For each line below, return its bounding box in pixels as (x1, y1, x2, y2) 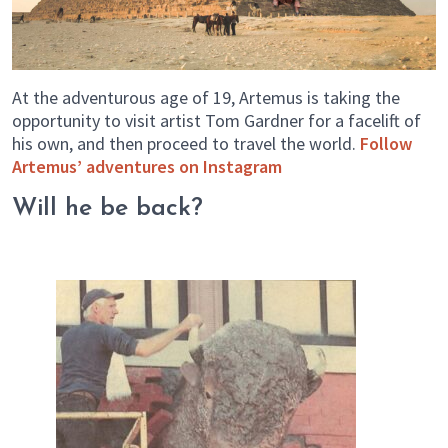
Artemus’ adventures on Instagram (12, 154, 282, 178)
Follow (360, 131, 412, 155)
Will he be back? (12, 195, 203, 221)
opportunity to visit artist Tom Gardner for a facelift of (12, 108, 421, 132)
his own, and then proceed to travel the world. (12, 131, 360, 155)
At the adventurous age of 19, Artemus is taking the (12, 85, 400, 109)
